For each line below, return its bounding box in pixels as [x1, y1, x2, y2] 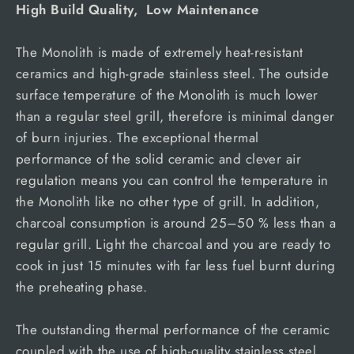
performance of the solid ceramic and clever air [16, 149, 301, 168]
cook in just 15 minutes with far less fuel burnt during [16, 255, 336, 275]
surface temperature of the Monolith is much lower [16, 85, 318, 104]
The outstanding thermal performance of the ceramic [16, 319, 330, 339]
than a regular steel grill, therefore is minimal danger [16, 106, 335, 126]
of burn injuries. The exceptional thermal [16, 127, 259, 147]
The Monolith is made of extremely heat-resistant [16, 42, 303, 62]
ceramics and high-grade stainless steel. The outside [16, 63, 330, 83]
